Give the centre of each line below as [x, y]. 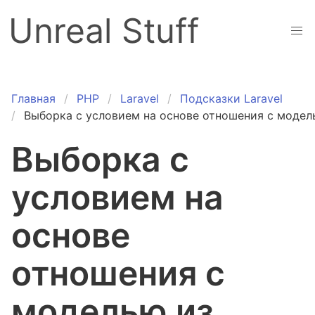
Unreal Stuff [104, 31]
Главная [33, 98]
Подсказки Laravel [231, 98]
